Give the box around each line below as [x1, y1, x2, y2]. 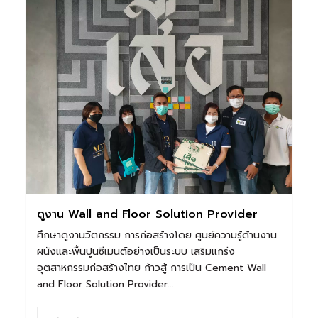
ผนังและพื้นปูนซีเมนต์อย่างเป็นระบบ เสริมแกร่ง [37, 243, 236, 259]
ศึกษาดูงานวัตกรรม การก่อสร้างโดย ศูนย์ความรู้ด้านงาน [37, 227, 278, 243]
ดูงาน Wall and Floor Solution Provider [37, 205, 258, 223]
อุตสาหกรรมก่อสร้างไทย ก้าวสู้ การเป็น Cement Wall [37, 260, 267, 275]
